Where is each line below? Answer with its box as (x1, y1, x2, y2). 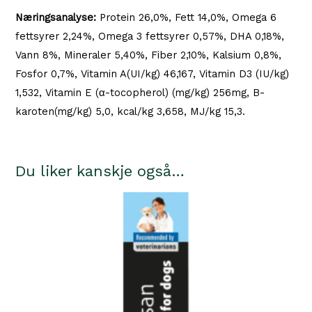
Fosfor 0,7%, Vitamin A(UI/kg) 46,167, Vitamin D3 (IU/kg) (15, 68, 290, 81)
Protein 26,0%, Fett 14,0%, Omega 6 (96, 11, 277, 24)
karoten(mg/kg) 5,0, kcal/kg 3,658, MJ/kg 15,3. (15, 105, 246, 118)
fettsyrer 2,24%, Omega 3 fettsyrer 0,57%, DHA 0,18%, (15, 30, 285, 43)
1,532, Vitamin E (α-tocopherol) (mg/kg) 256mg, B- (15, 86, 265, 100)
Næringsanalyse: (15, 11, 97, 24)
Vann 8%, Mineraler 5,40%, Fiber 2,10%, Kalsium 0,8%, (15, 49, 282, 62)
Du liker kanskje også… (15, 162, 185, 180)
